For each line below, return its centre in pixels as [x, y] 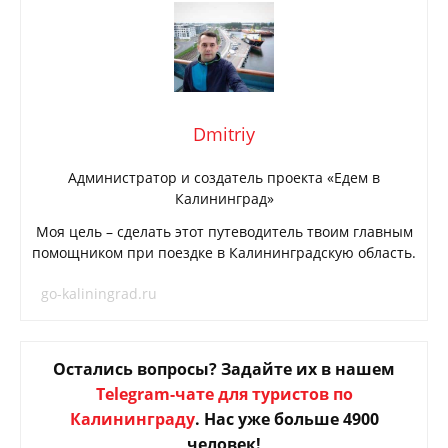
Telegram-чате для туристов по [224, 393]
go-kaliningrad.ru [99, 293]
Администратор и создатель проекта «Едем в [224, 177]
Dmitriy [224, 133]
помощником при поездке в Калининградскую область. [224, 252]
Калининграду [132, 418]
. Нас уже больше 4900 [286, 418]
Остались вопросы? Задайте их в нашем [224, 368]
